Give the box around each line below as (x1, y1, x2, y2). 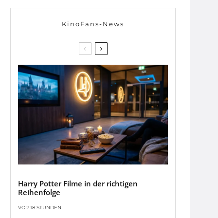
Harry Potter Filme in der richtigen (18, 179, 138, 189)
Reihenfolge (18, 187, 60, 198)
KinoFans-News (62, 20, 124, 28)
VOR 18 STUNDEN (18, 204, 61, 211)
